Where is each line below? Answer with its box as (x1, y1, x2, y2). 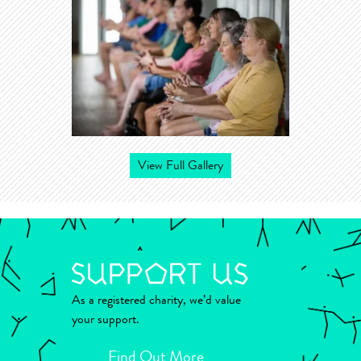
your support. (72, 313, 139, 327)
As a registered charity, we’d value (72, 294, 241, 308)
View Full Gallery (138, 160, 223, 173)
